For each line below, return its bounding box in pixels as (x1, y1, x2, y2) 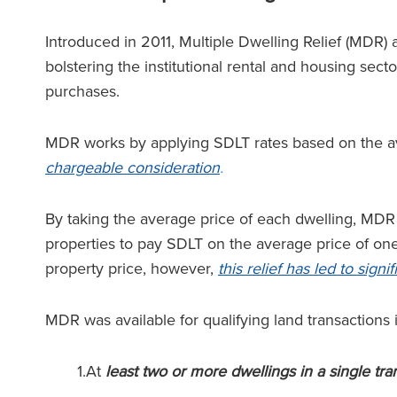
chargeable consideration (45, 156, 220, 179)
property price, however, (45, 257, 218, 280)
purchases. (45, 80, 124, 103)
